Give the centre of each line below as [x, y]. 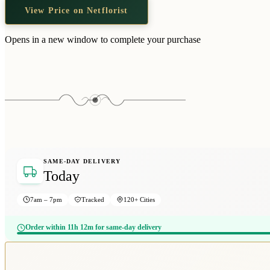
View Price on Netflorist [77, 10]
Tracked [93, 200]
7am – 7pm [46, 200]
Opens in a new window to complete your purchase [103, 39]
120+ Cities [139, 200]
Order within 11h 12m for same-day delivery [93, 228]
